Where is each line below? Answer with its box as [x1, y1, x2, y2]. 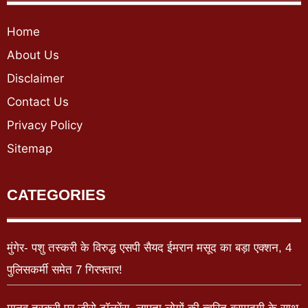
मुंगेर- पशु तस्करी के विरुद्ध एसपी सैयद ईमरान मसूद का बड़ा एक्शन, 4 [7, 241, 291, 254]
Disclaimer [7, 71, 64, 85]
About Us [7, 47, 59, 62]
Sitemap [7, 141, 52, 155]
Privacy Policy [7, 118, 82, 132]
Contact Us [7, 94, 69, 109]
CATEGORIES [7, 186, 106, 203]
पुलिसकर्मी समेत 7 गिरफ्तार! [7, 263, 122, 276]
